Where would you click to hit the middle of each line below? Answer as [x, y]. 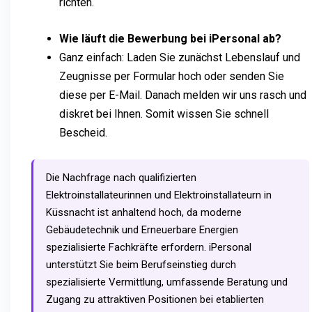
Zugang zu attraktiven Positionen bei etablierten [155, 299]
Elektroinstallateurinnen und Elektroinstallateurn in [159, 195]
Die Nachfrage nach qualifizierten [121, 177]
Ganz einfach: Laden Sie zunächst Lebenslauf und [180, 57]
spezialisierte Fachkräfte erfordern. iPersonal [149, 247]
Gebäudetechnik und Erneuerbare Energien [142, 229]
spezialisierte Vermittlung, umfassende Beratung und [167, 282]
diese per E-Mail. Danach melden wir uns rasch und [183, 95]
